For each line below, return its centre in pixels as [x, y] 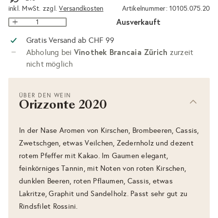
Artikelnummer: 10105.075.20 [166, 9]
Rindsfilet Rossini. [48, 206]
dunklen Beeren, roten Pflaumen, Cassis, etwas [96, 181]
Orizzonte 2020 [63, 106]
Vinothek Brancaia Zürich [121, 52]
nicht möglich [50, 64]
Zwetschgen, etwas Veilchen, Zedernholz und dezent [106, 143]
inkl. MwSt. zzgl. [34, 9]
